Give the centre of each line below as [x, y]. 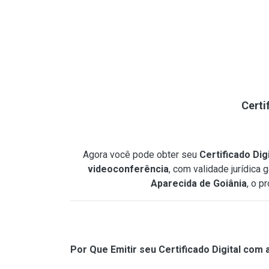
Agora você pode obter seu [141, 155]
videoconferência [128, 169]
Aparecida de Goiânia [198, 183]
